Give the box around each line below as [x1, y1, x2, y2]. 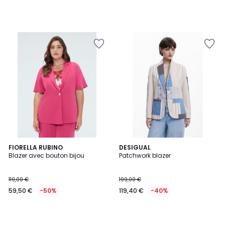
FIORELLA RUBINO [9, 143, 63, 152]
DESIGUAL [119, 143, 151, 152]
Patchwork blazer [119, 151, 171, 160]
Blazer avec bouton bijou [9, 151, 84, 160]
